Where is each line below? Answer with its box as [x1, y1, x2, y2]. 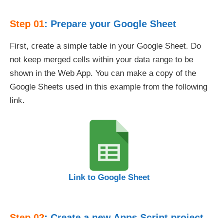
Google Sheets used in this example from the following [10, 82, 207, 91]
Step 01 [10, 18, 44, 29]
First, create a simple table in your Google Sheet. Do [10, 41, 201, 51]
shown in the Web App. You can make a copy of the [10, 68, 196, 78]
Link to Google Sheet [68, 173, 150, 182]
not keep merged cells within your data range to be [10, 54, 193, 64]
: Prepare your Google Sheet [44, 18, 176, 29]
